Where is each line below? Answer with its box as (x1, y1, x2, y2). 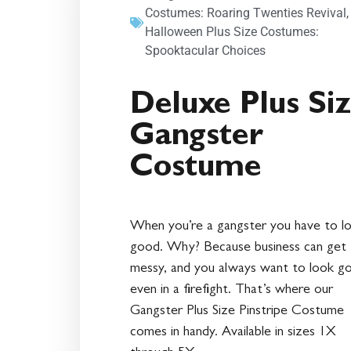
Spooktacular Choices (145, 43, 266, 59)
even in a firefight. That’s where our (130, 284, 333, 299)
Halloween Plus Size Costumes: (145, 24, 319, 40)
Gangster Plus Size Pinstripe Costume (130, 305, 344, 320)
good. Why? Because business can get (130, 241, 346, 256)
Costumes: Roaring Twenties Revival (145, 5, 346, 21)
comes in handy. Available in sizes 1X (130, 326, 336, 341)
